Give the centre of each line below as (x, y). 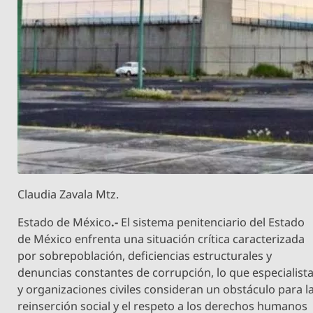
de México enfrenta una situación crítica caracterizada (161, 239)
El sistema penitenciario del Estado (212, 223)
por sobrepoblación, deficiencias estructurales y (145, 256)
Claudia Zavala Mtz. (68, 195)
